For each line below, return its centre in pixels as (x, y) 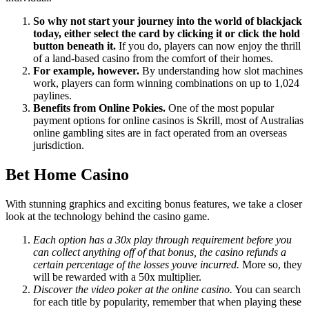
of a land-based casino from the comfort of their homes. (153, 58)
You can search (267, 289)
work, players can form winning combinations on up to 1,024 (166, 83)
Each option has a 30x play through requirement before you (162, 239)
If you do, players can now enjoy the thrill (210, 46)
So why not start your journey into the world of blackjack (168, 21)
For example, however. (88, 70)
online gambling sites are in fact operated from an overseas (160, 132)
